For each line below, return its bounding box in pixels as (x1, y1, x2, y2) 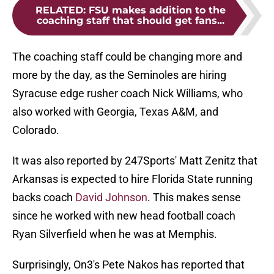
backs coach (12, 191, 75, 204)
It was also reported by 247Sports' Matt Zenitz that (12, 154, 257, 168)
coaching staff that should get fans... (36, 15, 224, 27)
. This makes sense (147, 191, 241, 204)
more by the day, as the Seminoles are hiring (12, 68, 226, 82)
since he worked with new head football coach (12, 209, 235, 223)
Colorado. (12, 124, 59, 137)
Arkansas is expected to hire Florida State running (12, 172, 253, 186)
